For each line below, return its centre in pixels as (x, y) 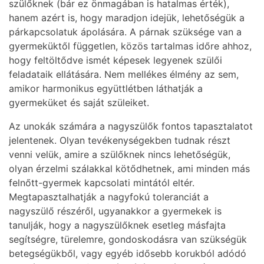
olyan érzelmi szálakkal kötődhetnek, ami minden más (129, 169)
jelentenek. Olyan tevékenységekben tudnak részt (120, 141)
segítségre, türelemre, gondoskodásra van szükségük (128, 240)
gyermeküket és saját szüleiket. (79, 103)
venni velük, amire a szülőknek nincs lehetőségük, (120, 155)
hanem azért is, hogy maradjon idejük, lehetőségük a (127, 18)
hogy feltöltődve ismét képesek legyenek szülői (115, 60)
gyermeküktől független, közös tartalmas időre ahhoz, (130, 46)
